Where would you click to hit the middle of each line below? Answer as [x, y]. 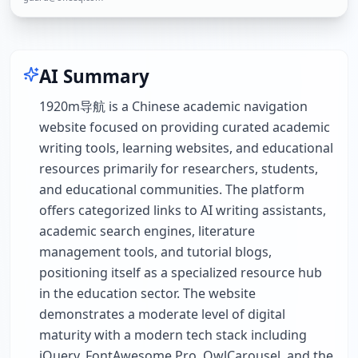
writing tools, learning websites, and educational [186, 148]
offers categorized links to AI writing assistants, [183, 210]
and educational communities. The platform [172, 189]
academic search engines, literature [147, 231]
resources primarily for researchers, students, [179, 169]
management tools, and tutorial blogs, [155, 252]
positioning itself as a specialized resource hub [181, 272]
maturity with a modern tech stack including [173, 335]
